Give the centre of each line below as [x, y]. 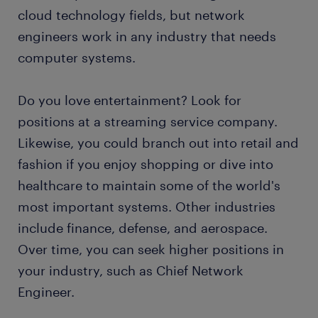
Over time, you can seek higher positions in [151, 250]
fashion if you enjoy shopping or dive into [146, 164]
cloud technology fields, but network [131, 15]
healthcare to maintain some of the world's [149, 186]
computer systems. [77, 58]
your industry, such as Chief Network [131, 271]
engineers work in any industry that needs [147, 37]
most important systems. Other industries [147, 207]
